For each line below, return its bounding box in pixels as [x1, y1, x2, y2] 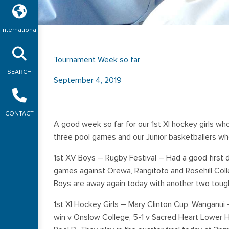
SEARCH [7, 69, 32, 75]
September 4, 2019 [54, 76, 122, 84]
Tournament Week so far [54, 56, 140, 64]
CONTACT [5, 111, 34, 117]
